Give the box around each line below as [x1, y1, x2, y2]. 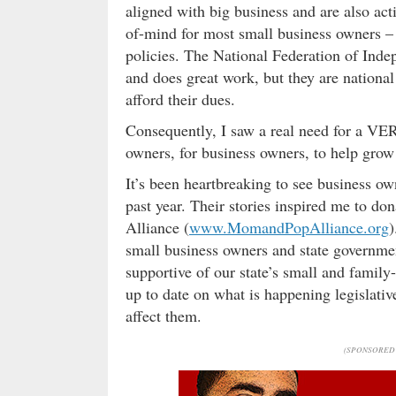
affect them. [126, 305, 202, 326]
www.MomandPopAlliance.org [189, 217, 389, 238]
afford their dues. [126, 88, 240, 110]
